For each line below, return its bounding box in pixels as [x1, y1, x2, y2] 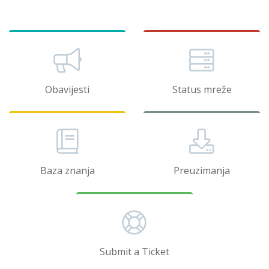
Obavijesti [45, 83, 89, 96]
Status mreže [172, 83, 232, 96]
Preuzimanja [174, 164, 230, 177]
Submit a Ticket [100, 245, 169, 258]
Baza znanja [40, 164, 95, 177]
